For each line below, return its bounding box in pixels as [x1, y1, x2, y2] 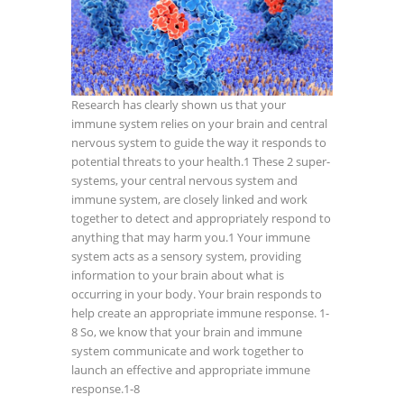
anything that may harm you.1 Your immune [71, 229, 310, 246]
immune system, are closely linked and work [71, 191, 308, 208]
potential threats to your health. [71, 153, 243, 170]
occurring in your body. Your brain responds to [71, 286, 322, 303]
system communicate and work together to [71, 343, 304, 360]
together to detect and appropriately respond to [71, 210, 331, 227]
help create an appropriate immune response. [71, 305, 319, 322]
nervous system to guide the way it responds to [71, 134, 326, 151]
